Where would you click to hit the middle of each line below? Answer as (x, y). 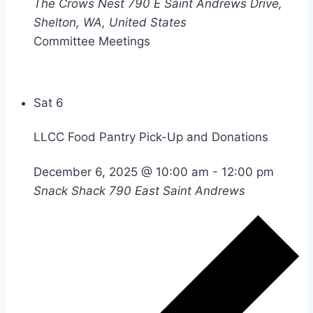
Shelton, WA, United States (110, 22)
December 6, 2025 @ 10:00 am (121, 172)
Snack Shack (71, 190)
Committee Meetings (92, 41)
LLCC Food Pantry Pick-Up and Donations (151, 137)
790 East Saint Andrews (177, 190)
